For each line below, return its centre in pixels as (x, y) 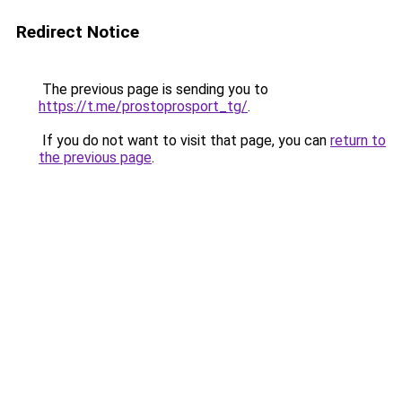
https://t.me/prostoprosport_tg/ (143, 106)
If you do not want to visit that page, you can (184, 140)
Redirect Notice (78, 32)
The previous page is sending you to (153, 89)
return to (358, 140)
